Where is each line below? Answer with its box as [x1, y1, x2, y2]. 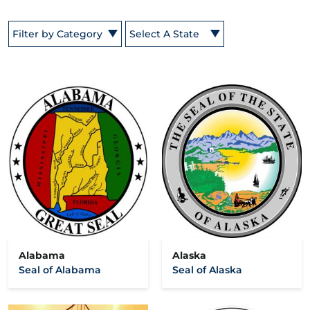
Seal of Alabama [19, 263, 101, 276]
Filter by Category [12, 27, 102, 40]
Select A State [129, 27, 199, 40]
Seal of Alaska [172, 263, 242, 276]
